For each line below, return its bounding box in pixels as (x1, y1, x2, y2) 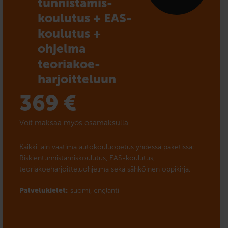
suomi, (70, 186, 92, 195)
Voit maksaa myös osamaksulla (19, 118, 129, 127)
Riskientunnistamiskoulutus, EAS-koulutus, (19, 153, 155, 162)
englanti (94, 186, 120, 195)
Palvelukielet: (19, 186, 68, 195)
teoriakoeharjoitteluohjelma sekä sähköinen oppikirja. (19, 164, 191, 174)
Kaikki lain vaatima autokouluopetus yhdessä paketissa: (19, 142, 195, 151)
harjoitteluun (38, 71, 117, 87)
